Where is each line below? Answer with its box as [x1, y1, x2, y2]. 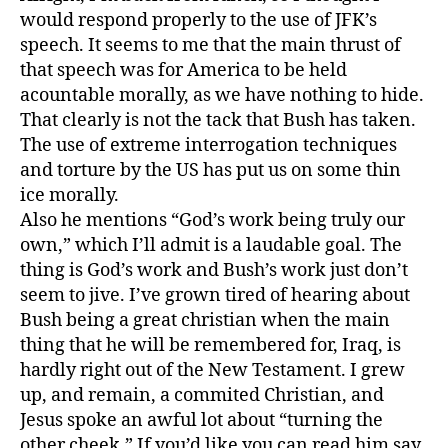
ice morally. [20, 183, 119, 207]
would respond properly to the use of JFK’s [20, 8, 377, 32]
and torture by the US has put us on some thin [20, 158, 401, 182]
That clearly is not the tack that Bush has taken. [20, 108, 416, 132]
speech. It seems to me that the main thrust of [20, 33, 401, 57]
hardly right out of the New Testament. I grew [20, 358, 405, 382]
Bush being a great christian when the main [20, 308, 390, 332]
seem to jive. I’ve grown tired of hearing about [20, 283, 410, 307]
